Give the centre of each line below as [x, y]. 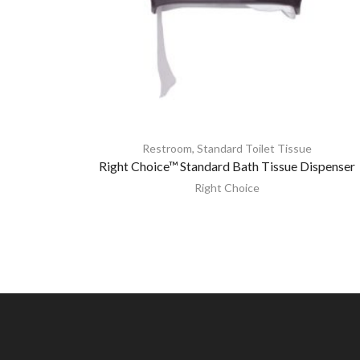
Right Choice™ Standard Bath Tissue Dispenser [227, 166]
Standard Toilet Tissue [254, 148]
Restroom [167, 148]
